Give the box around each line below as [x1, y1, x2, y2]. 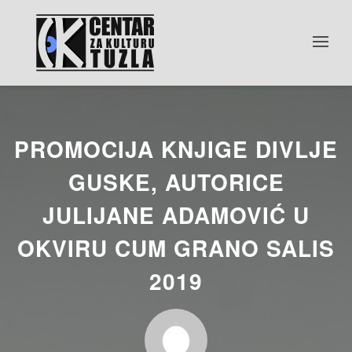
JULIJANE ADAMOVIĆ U [42, 199, 310, 231]
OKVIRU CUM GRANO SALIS [17, 232, 335, 264]
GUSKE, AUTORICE [68, 166, 284, 198]
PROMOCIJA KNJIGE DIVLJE [14, 133, 338, 165]
